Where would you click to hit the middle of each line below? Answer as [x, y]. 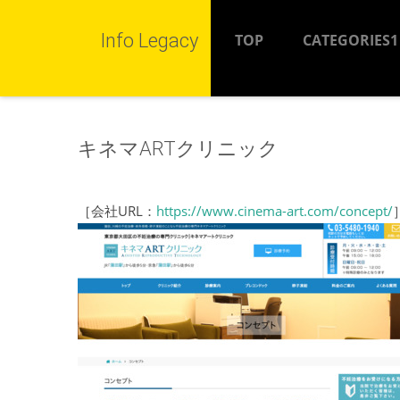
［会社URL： [117, 211]
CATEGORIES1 [350, 40]
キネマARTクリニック [178, 149]
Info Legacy [149, 41]
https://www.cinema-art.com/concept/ [275, 211]
